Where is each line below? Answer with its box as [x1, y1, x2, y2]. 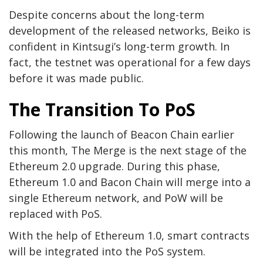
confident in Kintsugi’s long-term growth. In [9, 39, 230, 53]
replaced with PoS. [9, 206, 102, 221]
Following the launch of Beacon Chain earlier [9, 127, 234, 141]
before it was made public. [9, 70, 144, 85]
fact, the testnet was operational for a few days [9, 55, 251, 69]
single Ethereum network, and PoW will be [9, 190, 223, 205]
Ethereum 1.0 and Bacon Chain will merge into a [9, 174, 251, 189]
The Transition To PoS [9, 97, 195, 122]
